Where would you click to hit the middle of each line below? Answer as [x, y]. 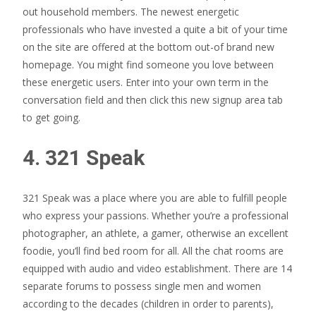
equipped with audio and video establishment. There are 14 [157, 268]
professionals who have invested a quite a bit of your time [155, 29]
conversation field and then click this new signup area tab [153, 100]
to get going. [51, 117]
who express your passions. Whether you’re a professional [156, 215]
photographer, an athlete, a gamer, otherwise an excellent [156, 233]
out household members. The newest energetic [131, 12]
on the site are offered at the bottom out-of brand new [148, 47]
